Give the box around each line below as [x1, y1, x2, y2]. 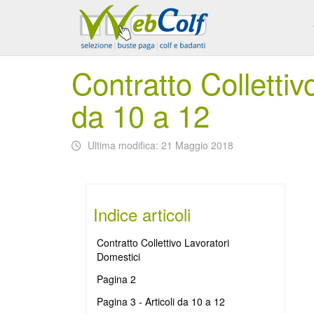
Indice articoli [93, 202, 191, 226]
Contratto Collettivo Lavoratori [97, 235, 229, 250]
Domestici [97, 250, 140, 264]
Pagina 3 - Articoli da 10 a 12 [97, 294, 225, 308]
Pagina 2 [97, 272, 136, 286]
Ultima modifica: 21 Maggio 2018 [88, 138, 233, 152]
